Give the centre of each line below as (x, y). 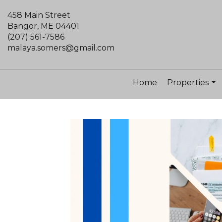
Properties (188, 83)
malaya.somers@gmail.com (61, 48)
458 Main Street (39, 15)
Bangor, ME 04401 (43, 26)
